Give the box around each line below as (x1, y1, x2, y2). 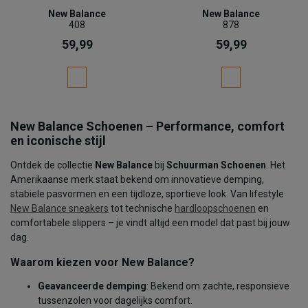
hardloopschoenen (175, 202, 256, 214)
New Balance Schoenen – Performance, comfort (10, 118, 285, 133)
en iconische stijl (10, 133, 106, 148)
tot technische (109, 202, 175, 214)
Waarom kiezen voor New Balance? (10, 255, 195, 269)
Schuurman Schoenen (166, 159, 266, 170)
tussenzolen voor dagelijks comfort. (38, 294, 192, 306)
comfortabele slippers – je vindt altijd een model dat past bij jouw (10, 217, 290, 228)
